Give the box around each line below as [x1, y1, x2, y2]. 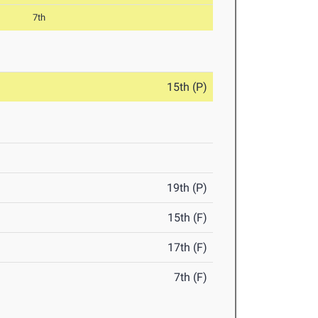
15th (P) [167, 80, 208, 94]
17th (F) [168, 241, 208, 255]
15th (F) [168, 211, 208, 225]
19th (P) [167, 181, 208, 195]
